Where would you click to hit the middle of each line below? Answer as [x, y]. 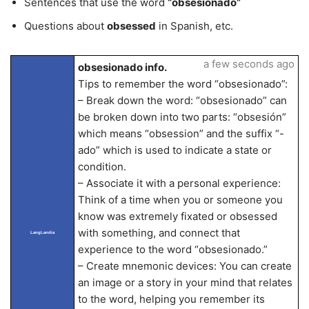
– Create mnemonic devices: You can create [185, 266]
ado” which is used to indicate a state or [175, 150]
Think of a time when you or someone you [180, 200]
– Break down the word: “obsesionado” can [182, 100]
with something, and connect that [159, 233]
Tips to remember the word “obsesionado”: [182, 84]
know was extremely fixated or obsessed [177, 216]
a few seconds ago [249, 64]
